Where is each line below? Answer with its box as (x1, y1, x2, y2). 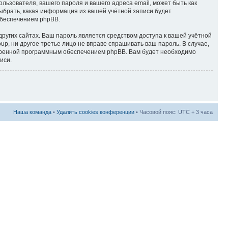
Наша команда (13, 108, 51, 115)
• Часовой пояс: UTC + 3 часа (134, 108, 213, 115)
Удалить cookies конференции (56, 108, 134, 115)
